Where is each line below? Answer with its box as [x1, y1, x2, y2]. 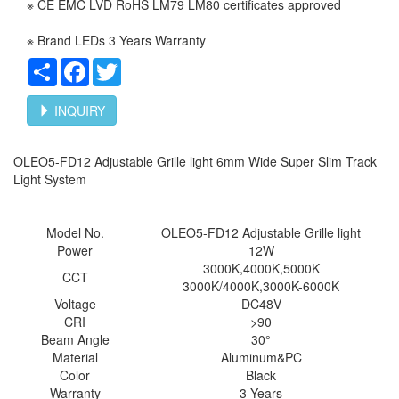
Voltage [53, 295, 96, 313]
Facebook [89, 56, 145, 74]
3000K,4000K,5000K [202, 259, 320, 277]
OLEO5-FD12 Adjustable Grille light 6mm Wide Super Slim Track [13, 152, 377, 170]
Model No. [45, 224, 104, 241]
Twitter [121, 56, 159, 74]
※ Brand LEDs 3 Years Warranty [27, 31, 206, 49]
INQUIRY [51, 102, 105, 119]
